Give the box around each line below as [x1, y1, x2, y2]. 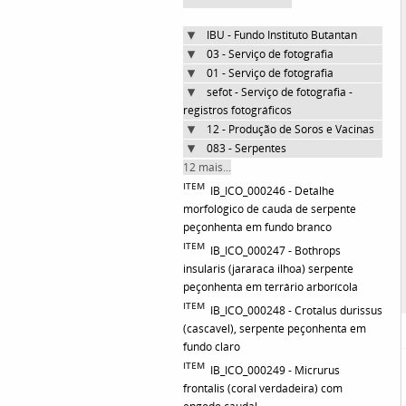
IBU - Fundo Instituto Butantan [207, 27, 357, 43]
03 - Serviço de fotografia [207, 46, 333, 63]
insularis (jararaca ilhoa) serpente [183, 261, 353, 277]
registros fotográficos [183, 102, 292, 119]
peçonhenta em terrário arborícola [183, 279, 358, 295]
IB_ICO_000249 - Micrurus [210, 362, 340, 379]
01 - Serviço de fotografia [207, 65, 333, 82]
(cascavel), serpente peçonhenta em [183, 321, 366, 337]
